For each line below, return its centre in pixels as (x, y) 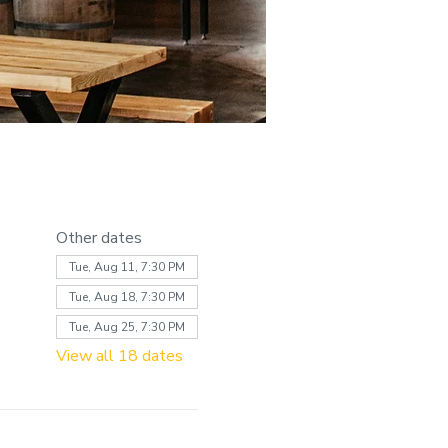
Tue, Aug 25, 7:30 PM (126, 326)
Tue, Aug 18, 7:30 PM (126, 296)
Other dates (98, 237)
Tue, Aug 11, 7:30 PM (126, 266)
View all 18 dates (119, 355)
